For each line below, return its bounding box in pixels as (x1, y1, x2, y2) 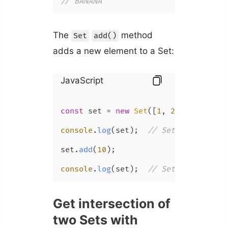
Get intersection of (52, 196, 170, 212)
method (118, 30, 153, 40)
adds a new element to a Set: (52, 45, 174, 56)
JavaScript (60, 75, 103, 86)
